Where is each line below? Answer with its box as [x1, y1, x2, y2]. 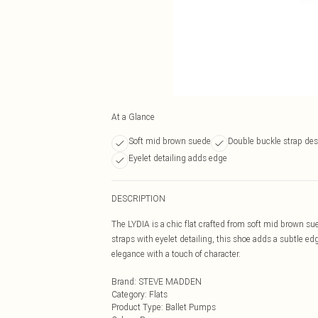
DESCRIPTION [111, 193, 165, 204]
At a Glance [111, 111, 155, 122]
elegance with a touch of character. [111, 248, 241, 259]
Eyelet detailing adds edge [128, 153, 227, 163]
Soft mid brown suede [128, 136, 211, 146]
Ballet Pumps [165, 302, 216, 312]
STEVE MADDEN [138, 276, 202, 287]
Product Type [111, 302, 161, 312]
